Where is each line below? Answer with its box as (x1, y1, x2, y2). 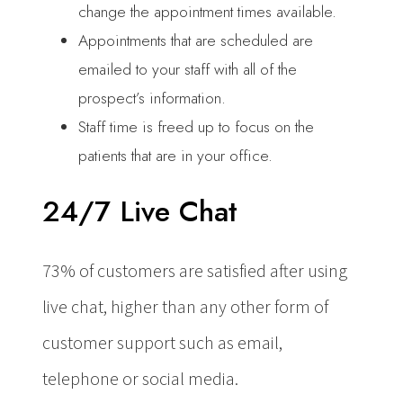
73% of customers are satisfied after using (42, 258, 347, 284)
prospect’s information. (78, 86, 226, 110)
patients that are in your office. (78, 144, 273, 167)
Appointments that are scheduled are (78, 29, 313, 52)
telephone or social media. (42, 366, 238, 392)
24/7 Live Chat (42, 190, 237, 232)
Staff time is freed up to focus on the (78, 115, 314, 139)
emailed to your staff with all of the (78, 58, 297, 81)
